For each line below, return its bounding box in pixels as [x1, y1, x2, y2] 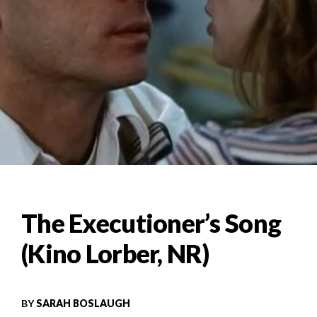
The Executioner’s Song [21, 207, 282, 239]
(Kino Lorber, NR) [21, 238, 209, 270]
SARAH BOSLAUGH [36, 297, 130, 310]
